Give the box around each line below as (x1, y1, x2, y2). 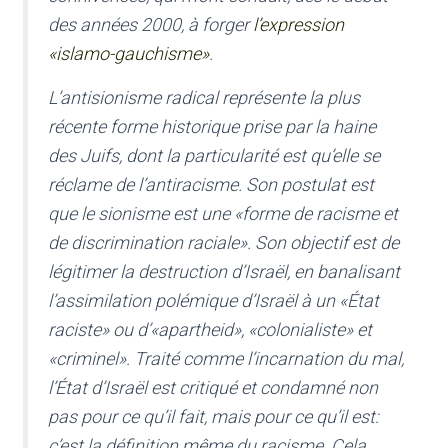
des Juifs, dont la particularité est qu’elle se (48, 145, 380, 167)
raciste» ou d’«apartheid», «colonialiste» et (48, 319, 372, 341)
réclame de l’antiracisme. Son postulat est (48, 174, 374, 196)
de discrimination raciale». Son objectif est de (48, 232, 399, 254)
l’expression (253, 14, 344, 36)
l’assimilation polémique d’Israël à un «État (48, 290, 379, 312)
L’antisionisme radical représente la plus (48, 87, 360, 109)
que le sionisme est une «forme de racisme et (48, 203, 398, 225)
